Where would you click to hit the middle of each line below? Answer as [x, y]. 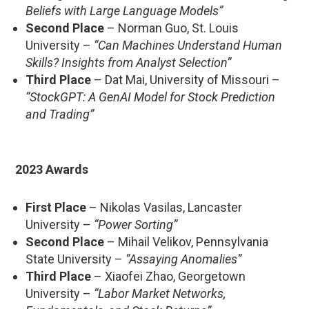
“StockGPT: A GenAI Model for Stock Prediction [150, 97]
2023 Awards [52, 169]
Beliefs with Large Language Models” [124, 10]
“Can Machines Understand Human [188, 45]
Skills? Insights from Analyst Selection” [128, 62]
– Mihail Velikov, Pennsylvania [186, 241]
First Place [56, 207]
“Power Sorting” [136, 224]
